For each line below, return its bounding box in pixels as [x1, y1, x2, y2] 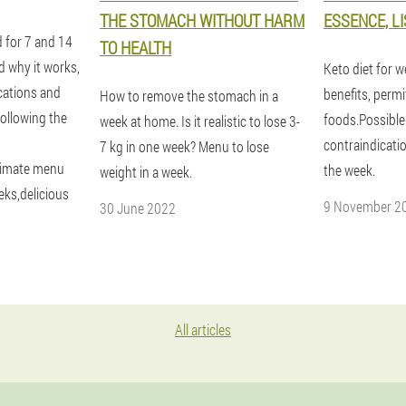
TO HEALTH [100, 36, 171, 59]
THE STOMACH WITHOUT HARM [100, 9, 304, 32]
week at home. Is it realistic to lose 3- [100, 111, 300, 130]
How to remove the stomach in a [100, 86, 278, 105]
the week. [324, 160, 375, 179]
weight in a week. [100, 162, 192, 181]
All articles [175, 320, 231, 339]
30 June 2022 [100, 198, 176, 217]
